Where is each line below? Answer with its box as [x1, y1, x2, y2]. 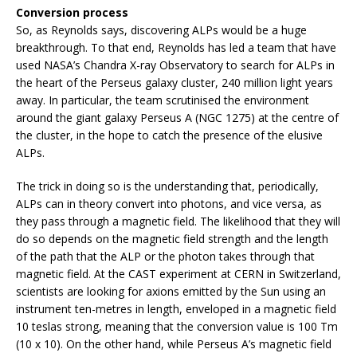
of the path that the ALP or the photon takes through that [16, 249, 315, 265]
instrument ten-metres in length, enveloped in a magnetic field [16, 301, 336, 317]
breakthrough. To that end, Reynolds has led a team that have [16, 40, 336, 56]
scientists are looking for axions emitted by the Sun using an [16, 284, 326, 300]
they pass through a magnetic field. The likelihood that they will [16, 214, 340, 229]
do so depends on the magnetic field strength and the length [16, 231, 328, 247]
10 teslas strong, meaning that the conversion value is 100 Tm [16, 319, 338, 335]
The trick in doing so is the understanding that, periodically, [16, 178, 319, 194]
